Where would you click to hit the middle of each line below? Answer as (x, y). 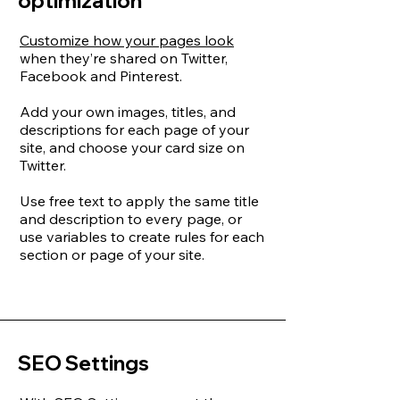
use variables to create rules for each (142, 237)
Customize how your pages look (127, 40)
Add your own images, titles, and (128, 112)
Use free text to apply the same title (139, 201)
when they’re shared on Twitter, (124, 58)
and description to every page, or (131, 219)
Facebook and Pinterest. (101, 76)
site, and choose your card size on (132, 147)
